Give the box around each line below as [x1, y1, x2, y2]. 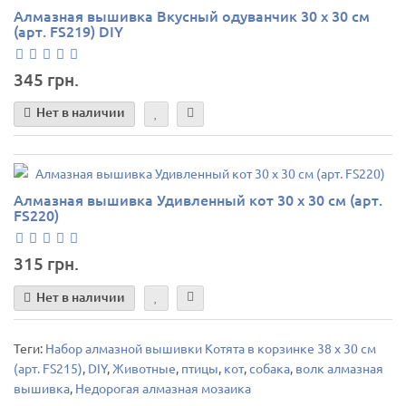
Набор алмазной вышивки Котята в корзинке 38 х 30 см [45, 340, 376, 357]
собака [249, 360, 290, 377]
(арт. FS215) [14, 360, 82, 377]
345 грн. [14, 67, 79, 91]
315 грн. [14, 252, 79, 275]
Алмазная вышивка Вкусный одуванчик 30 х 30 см [14, 5, 370, 25]
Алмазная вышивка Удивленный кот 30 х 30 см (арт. [14, 188, 382, 209]
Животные [112, 360, 176, 377]
